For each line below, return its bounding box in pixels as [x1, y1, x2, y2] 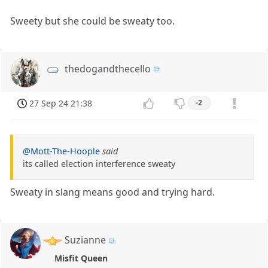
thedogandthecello [65, 62, 151, 75]
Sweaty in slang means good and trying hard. [10, 185, 215, 199]
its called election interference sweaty [23, 158, 175, 170]
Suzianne [65, 233, 106, 247]
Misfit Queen [54, 252, 108, 264]
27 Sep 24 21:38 [29, 98, 93, 109]
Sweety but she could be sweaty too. [10, 14, 175, 28]
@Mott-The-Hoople [23, 145, 100, 157]
